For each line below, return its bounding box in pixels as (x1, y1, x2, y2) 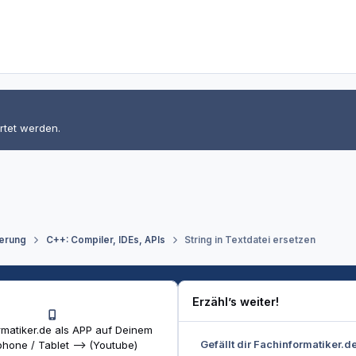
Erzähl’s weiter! (192, 294, 280, 308)
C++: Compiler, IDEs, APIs (45, 234, 165, 246)
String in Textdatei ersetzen (184, 234, 315, 246)
